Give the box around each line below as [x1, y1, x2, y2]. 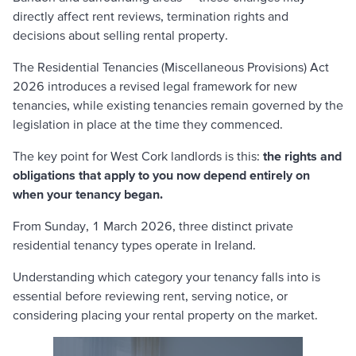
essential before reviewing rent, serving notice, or [13, 288, 288, 303]
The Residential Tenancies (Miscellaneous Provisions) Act [13, 60, 329, 74]
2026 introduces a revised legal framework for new [13, 79, 297, 93]
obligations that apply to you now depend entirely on [13, 168, 310, 182]
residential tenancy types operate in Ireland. [13, 238, 256, 252]
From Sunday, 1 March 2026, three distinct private [13, 219, 293, 233]
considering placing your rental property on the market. [13, 308, 318, 322]
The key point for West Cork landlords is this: [13, 149, 263, 163]
